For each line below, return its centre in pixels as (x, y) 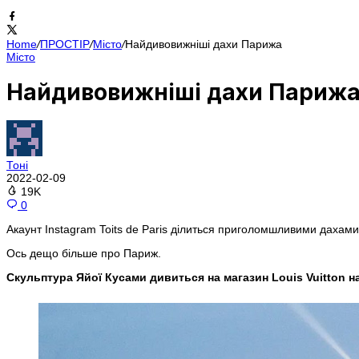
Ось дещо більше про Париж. (84, 254)
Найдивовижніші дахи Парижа (204, 44)
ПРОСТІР (65, 44)
